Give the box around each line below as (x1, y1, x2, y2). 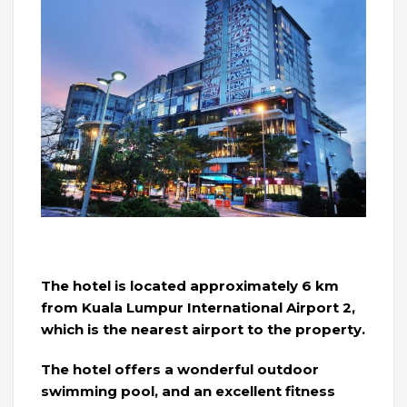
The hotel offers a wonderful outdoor (41, 360, 319, 378)
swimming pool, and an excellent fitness (41, 382, 335, 400)
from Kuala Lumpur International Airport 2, (41, 298, 355, 316)
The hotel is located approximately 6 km (41, 276, 339, 294)
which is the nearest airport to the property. (41, 320, 365, 338)
